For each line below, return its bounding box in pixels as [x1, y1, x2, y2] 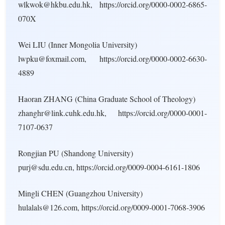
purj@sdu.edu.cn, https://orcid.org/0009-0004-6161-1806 [18, 162, 200, 172]
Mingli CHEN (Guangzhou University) [18, 188, 143, 198]
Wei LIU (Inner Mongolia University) [18, 39, 137, 50]
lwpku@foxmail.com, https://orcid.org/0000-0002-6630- [18, 53, 207, 64]
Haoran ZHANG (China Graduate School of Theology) [18, 93, 195, 104]
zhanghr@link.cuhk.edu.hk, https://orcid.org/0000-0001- [18, 107, 207, 118]
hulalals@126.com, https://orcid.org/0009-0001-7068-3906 [18, 202, 205, 212]
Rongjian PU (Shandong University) [18, 148, 133, 158]
